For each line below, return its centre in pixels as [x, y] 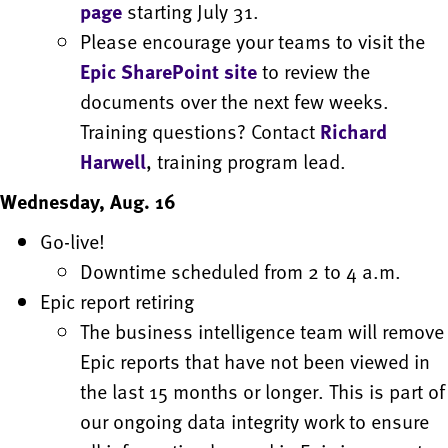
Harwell [113, 161]
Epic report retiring [117, 301]
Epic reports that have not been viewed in [255, 361]
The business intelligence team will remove [262, 331]
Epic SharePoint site [168, 71]
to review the [313, 71]
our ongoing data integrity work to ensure [254, 421]
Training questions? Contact [200, 131]
